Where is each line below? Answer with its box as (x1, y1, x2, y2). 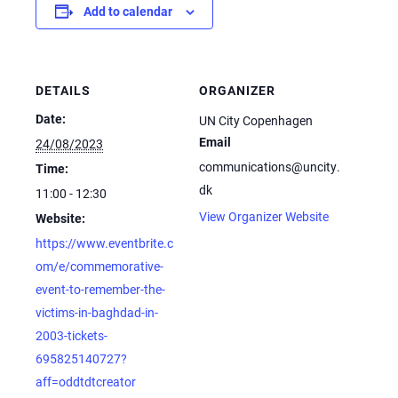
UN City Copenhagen (199, 111, 313, 129)
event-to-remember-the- (36, 280, 165, 298)
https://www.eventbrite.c (36, 234, 173, 251)
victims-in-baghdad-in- (36, 303, 158, 321)
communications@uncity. (199, 157, 340, 175)
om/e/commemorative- (36, 257, 163, 275)
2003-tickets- (36, 326, 107, 344)
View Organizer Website (199, 207, 329, 225)
